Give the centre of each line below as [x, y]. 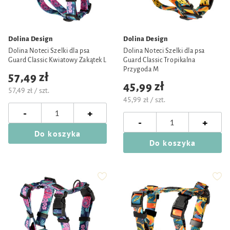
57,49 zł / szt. [29, 90]
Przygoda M [141, 69]
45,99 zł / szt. [144, 100]
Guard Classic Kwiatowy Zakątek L [57, 60]
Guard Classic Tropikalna [159, 60]
